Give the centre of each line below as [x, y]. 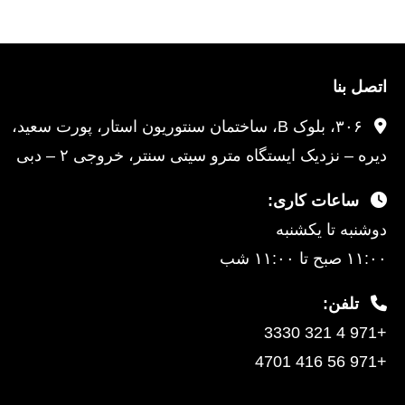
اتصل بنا [359, 87]
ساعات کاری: [313, 201]
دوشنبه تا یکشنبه [331, 230]
